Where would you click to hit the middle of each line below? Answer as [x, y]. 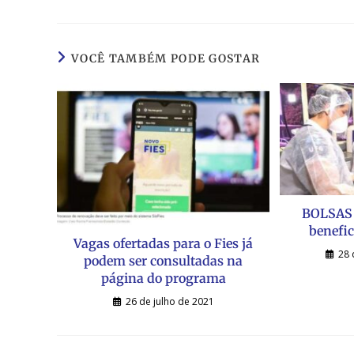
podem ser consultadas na [164, 260]
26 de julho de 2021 [169, 301]
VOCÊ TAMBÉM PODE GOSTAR [166, 59]
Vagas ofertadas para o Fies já [164, 243]
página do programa [163, 278]
